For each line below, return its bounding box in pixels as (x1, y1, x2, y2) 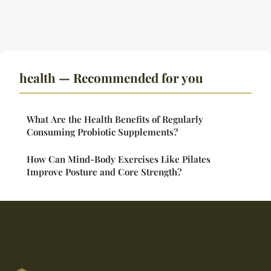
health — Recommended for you (19, 69, 203, 87)
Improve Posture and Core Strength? (27, 166, 181, 178)
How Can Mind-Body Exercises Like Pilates (27, 153, 211, 166)
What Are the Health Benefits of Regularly (27, 113, 203, 126)
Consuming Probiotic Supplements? (27, 126, 178, 139)
